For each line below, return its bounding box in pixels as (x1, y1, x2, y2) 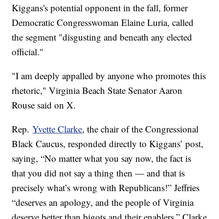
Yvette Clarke (32, 122, 83, 135)
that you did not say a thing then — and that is (12, 166, 185, 179)
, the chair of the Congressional (82, 122, 199, 135)
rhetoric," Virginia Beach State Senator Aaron (12, 84, 183, 96)
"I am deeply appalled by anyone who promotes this (12, 69, 206, 82)
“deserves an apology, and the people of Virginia (12, 196, 194, 208)
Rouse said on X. (12, 98, 76, 111)
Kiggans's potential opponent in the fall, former (12, 1, 188, 14)
